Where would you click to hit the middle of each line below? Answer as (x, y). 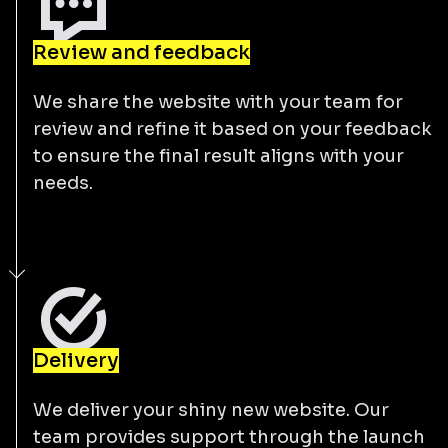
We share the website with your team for (218, 101)
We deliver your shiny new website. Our (211, 409)
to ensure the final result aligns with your (218, 155)
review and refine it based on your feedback (232, 128)
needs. (63, 182)
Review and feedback (141, 52)
